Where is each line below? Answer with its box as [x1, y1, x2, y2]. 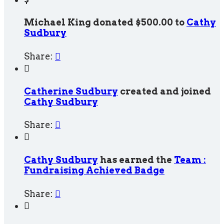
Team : [174, 154, 206, 165]
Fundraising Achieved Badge [24, 165, 164, 176]
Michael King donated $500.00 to [24, 16, 186, 27]
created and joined [118, 85, 211, 96]
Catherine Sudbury [24, 85, 118, 96]
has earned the [98, 154, 174, 165]
